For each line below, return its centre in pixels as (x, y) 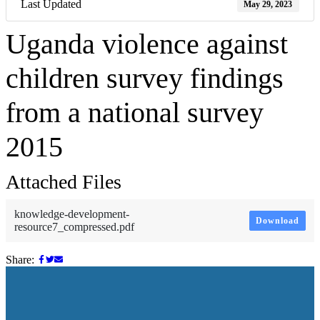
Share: (21, 259)
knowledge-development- (72, 214)
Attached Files (64, 181)
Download (277, 220)
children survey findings (145, 78)
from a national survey (135, 112)
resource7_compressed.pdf (74, 226)
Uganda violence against (147, 44)
